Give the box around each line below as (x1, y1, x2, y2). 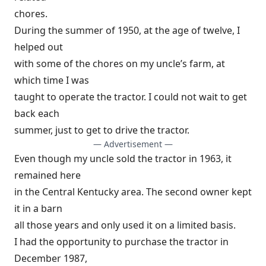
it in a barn (14, 202, 62, 216)
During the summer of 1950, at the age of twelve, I (14, 24, 240, 37)
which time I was (14, 74, 89, 87)
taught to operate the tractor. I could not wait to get (14, 90, 247, 104)
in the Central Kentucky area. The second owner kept (14, 185, 252, 199)
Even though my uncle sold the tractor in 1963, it (14, 152, 232, 166)
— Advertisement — (93, 138, 173, 150)
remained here (14, 169, 81, 182)
